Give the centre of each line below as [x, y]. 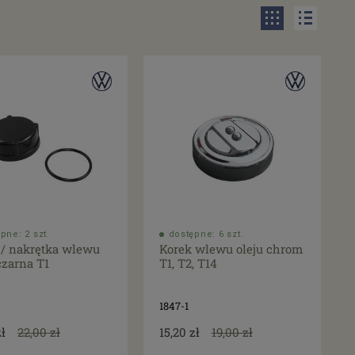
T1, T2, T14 [188, 263]
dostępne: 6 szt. [206, 235]
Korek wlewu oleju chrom [231, 249]
